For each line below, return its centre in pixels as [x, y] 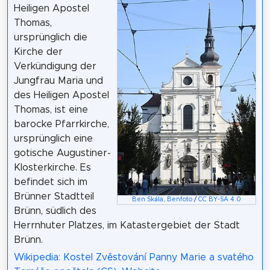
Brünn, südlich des [55, 211]
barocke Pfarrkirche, [61, 124]
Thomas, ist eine [51, 110]
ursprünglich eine [53, 139]
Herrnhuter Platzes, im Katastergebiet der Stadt [127, 225]
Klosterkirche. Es [52, 168]
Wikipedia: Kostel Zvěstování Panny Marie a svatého [133, 257]
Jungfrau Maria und [58, 81]
